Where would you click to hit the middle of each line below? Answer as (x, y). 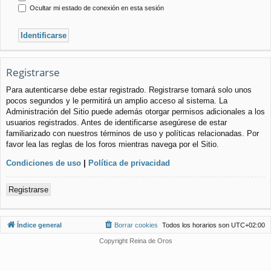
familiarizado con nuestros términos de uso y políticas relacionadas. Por (132, 133)
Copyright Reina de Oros (135, 240)
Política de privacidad (129, 163)
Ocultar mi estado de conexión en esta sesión (96, 8)
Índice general (39, 225)
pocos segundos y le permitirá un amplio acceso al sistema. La (117, 100)
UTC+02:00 (248, 225)
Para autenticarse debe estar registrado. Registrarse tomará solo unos (129, 90)
